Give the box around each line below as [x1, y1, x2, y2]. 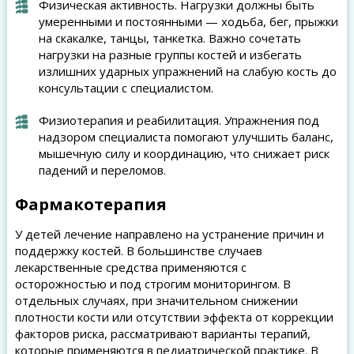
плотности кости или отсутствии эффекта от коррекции [14, 309, 333, 325]
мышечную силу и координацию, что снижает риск [38, 145, 330, 161]
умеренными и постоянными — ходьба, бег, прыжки [38, 13, 338, 29]
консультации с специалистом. [38, 80, 213, 96]
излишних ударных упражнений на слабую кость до [38, 63, 337, 79]
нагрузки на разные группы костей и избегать [38, 47, 302, 62]
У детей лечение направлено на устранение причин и [14, 226, 324, 242]
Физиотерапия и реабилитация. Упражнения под [38, 112, 319, 128]
